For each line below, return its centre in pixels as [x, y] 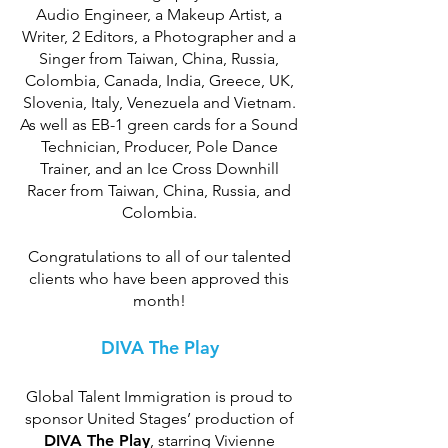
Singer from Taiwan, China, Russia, [159, 58]
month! [159, 300]
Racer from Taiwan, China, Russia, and [159, 190]
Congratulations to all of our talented [159, 256]
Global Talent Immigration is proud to [159, 396]
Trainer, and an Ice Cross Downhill [159, 168]
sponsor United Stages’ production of [159, 418]
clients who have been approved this [159, 278]
